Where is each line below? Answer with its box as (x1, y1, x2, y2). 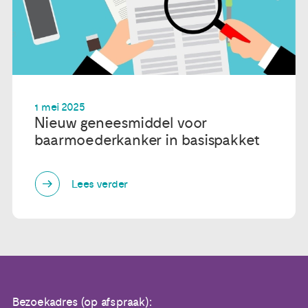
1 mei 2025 (34, 100, 85, 114)
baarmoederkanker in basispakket (34, 131, 261, 149)
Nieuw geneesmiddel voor (34, 113, 206, 132)
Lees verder (71, 177, 129, 191)
